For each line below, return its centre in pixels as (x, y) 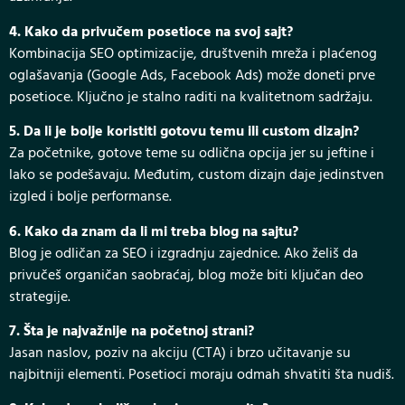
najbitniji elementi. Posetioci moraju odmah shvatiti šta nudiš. (202, 375)
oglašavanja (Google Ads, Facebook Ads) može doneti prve (192, 75)
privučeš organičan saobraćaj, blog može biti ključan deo (186, 275)
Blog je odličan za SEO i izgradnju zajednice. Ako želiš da (184, 254)
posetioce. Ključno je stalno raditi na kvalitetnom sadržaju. (191, 97)
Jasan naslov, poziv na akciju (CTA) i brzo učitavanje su (180, 353)
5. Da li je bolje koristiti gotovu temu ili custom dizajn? (184, 132)
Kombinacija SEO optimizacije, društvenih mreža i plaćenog (193, 54)
